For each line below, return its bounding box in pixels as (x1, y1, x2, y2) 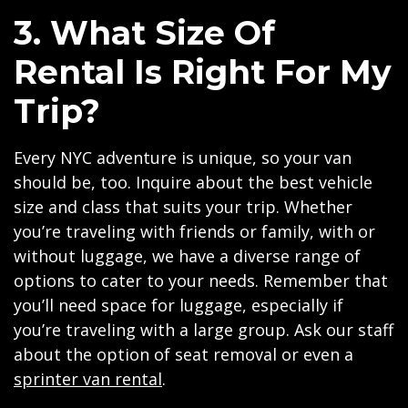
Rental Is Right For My (14, 52, 392, 92)
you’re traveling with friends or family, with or (14, 220, 375, 242)
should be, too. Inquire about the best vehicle (14, 171, 372, 193)
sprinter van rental (14, 368, 162, 390)
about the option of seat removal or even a (14, 343, 353, 365)
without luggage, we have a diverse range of (14, 245, 361, 267)
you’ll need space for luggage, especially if (14, 294, 343, 316)
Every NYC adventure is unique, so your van (14, 147, 352, 168)
